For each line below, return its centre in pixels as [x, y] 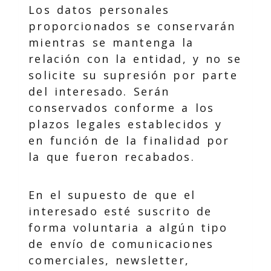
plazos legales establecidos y [126, 124]
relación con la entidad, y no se [135, 59]
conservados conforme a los [122, 108]
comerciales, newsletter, [109, 260]
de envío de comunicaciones [121, 244]
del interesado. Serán [99, 91]
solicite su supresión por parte [133, 75]
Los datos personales [99, 10]
